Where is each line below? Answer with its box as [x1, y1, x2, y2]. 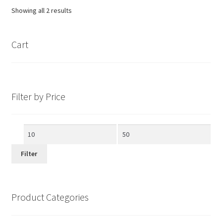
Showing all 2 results [11, 6, 72, 15]
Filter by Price [11, 90, 65, 103]
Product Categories [11, 190, 89, 203]
